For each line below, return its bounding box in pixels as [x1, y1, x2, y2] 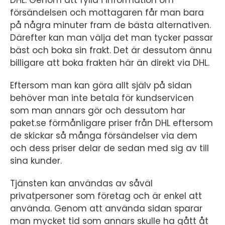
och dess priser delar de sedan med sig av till [10, 142, 209, 154]
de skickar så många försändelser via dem [10, 130, 197, 142]
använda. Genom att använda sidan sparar [10, 202, 202, 214]
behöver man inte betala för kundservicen [10, 92, 194, 104]
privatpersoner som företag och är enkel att [10, 190, 202, 202]
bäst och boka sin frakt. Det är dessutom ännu [10, 44, 212, 56]
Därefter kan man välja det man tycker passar [10, 32, 213, 44]
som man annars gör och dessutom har [10, 104, 185, 117]
